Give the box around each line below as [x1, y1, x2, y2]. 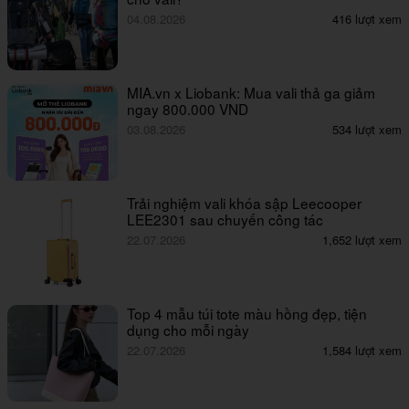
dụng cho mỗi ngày [127, 319, 250, 340]
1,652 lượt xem [322, 230, 402, 248]
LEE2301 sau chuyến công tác [127, 208, 324, 229]
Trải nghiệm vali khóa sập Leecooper [127, 192, 362, 213]
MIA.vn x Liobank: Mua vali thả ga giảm [127, 81, 376, 102]
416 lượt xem [332, 9, 402, 27]
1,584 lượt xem [322, 341, 402, 359]
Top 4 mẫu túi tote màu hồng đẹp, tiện [127, 302, 368, 323]
